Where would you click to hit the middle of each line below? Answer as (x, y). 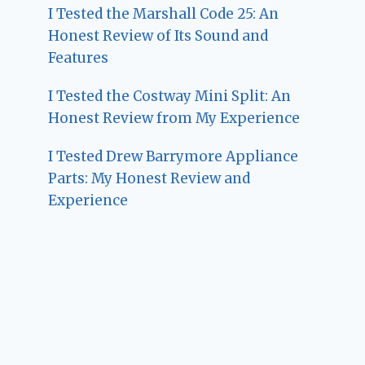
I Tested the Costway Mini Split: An (170, 97)
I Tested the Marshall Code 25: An (164, 14)
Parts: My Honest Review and (150, 179)
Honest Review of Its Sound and (158, 36)
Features (79, 58)
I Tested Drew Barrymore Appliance (174, 157)
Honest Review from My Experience (174, 119)
